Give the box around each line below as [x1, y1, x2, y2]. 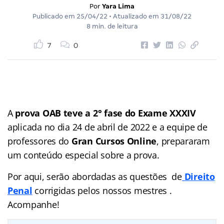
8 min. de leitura [86, 22, 138, 30]
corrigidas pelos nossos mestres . [32, 184, 172, 196]
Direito [181, 170, 215, 182]
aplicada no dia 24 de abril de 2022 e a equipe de [7, 120, 207, 133]
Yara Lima [102, 2, 134, 10]
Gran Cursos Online [71, 134, 157, 147]
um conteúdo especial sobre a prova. [7, 148, 159, 161]
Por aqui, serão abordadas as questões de [7, 170, 182, 182]
